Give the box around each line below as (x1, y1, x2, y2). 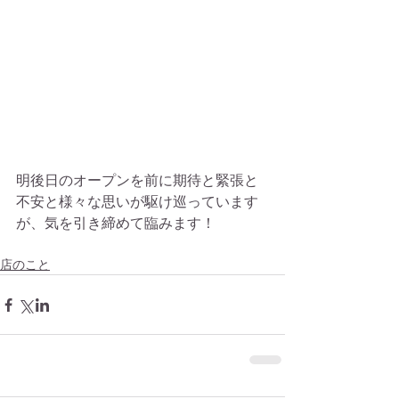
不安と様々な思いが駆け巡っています (16, 194, 258, 209)
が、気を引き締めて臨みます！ (16, 216, 216, 231)
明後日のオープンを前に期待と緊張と (16, 173, 258, 188)
